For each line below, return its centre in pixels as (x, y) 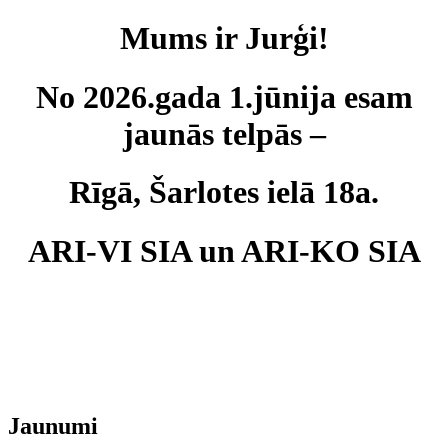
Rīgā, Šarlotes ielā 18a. (224, 192)
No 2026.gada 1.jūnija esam (224, 96)
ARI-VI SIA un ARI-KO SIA (224, 250)
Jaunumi (53, 426)
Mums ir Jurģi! (224, 38)
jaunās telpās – (224, 133)
